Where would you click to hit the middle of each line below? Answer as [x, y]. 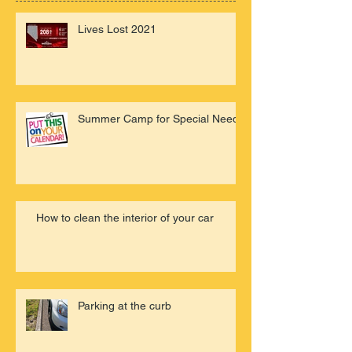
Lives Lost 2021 [117, 29]
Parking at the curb [125, 305]
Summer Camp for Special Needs [161, 118]
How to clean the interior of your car [125, 217]
